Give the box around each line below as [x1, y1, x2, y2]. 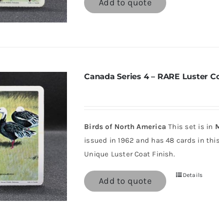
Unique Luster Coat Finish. [84, 150, 175, 158]
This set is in [166, 122, 215, 131]
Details [182, 172, 203, 178]
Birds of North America [84, 122, 167, 131]
